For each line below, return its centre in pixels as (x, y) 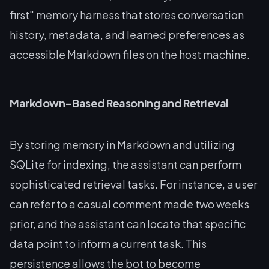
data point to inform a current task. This (108, 243)
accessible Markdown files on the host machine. (130, 54)
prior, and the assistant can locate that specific (128, 223)
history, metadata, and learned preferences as (127, 34)
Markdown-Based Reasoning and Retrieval (119, 103)
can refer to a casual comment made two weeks (129, 204)
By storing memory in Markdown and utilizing (122, 144)
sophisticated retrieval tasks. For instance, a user (133, 184)
